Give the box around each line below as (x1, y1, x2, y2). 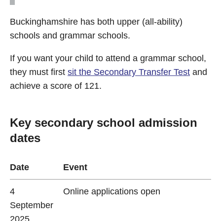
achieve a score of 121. (10, 81, 102, 91)
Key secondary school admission (10, 116, 197, 129)
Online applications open (63, 186, 160, 196)
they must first (10, 67, 68, 77)
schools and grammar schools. (10, 31, 130, 40)
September (10, 200, 53, 210)
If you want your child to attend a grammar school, (10, 53, 206, 63)
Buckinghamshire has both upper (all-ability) (10, 17, 183, 27)
